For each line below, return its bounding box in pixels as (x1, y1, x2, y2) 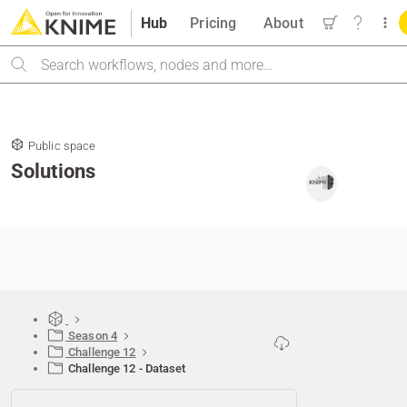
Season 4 (65, 329, 118, 342)
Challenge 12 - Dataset (65, 362, 186, 375)
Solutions (11, 160, 96, 183)
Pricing (190, 14, 237, 32)
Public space (28, 139, 96, 153)
